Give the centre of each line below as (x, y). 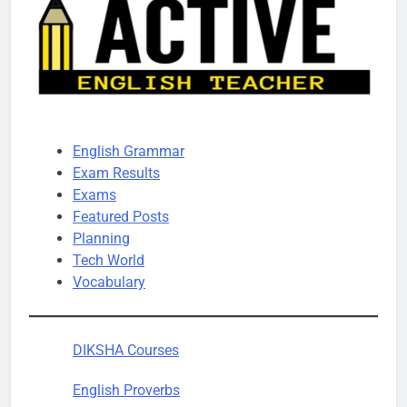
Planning (101, 239)
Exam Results (116, 174)
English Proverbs (126, 391)
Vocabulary (109, 283)
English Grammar (129, 152)
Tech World (109, 261)
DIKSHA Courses (126, 351)
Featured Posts (121, 217)
